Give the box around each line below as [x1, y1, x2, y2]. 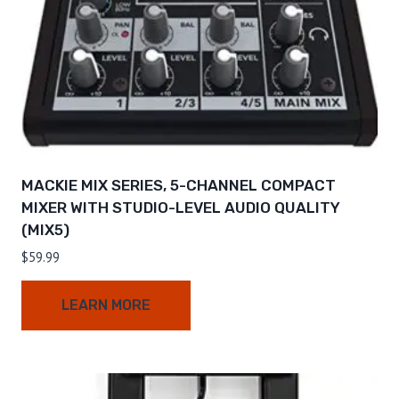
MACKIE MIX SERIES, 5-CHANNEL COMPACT [21, 176, 336, 195]
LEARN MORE [61, 297, 151, 314]
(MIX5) [21, 221, 69, 240]
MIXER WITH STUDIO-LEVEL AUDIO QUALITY [21, 199, 340, 217]
